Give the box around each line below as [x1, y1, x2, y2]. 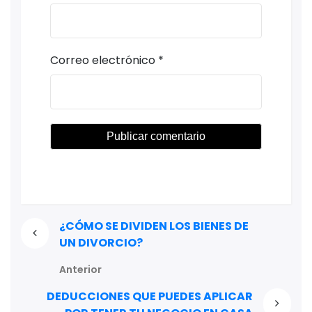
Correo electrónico [50, 52, 155, 69]
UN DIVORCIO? [58, 234, 143, 251]
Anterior [58, 262, 102, 276]
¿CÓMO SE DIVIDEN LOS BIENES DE [58, 217, 249, 234]
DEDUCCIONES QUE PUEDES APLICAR [47, 288, 253, 304]
